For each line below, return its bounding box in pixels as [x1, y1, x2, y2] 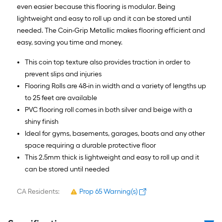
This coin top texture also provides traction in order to [25, 58, 190, 66]
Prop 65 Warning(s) [79, 187, 138, 196]
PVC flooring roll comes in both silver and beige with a [25, 106, 192, 114]
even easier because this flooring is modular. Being [17, 2, 175, 11]
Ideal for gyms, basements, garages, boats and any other [25, 129, 205, 138]
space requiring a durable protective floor [25, 141, 156, 150]
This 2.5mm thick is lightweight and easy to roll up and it [25, 153, 199, 162]
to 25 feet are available [25, 94, 97, 102]
